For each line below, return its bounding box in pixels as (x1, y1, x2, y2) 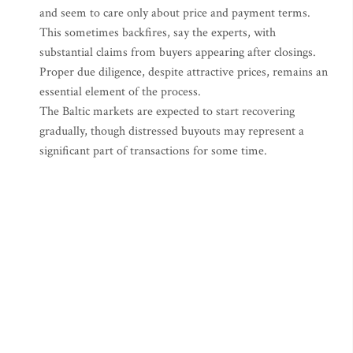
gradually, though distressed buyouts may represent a (39, 123, 304, 139)
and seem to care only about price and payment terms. (39, 5, 310, 21)
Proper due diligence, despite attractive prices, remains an (39, 64, 328, 80)
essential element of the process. (39, 84, 201, 100)
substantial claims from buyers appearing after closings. (39, 44, 316, 61)
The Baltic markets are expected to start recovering (39, 103, 295, 120)
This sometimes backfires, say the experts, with (39, 24, 276, 41)
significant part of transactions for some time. (39, 143, 267, 159)
